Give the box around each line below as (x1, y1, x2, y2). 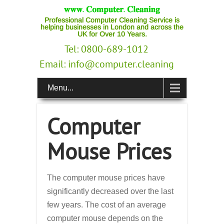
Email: (39, 57, 68, 70)
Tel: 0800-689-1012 (64, 42, 148, 55)
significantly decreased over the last (47, 187, 173, 195)
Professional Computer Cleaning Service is (44, 16, 179, 24)
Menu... (47, 83, 73, 92)
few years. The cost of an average (47, 200, 166, 209)
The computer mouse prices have (47, 173, 165, 182)
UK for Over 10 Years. (77, 30, 147, 38)
